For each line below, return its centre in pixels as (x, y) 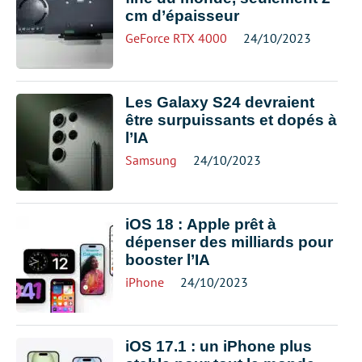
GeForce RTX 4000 (176, 38)
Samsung (151, 160)
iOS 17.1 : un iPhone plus (219, 346)
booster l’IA (168, 260)
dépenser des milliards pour (229, 242)
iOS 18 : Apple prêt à (201, 224)
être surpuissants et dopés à (231, 120)
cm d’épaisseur (182, 16)
